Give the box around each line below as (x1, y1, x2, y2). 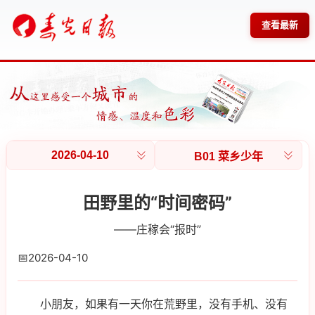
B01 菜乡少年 (194, 150, 264, 162)
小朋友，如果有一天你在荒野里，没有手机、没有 (40, 297, 288, 311)
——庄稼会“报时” (114, 221, 201, 236)
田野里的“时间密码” (83, 192, 232, 213)
